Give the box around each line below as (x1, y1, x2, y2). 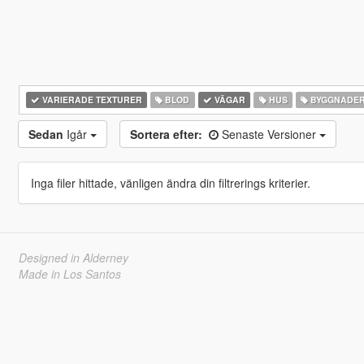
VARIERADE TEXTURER (39, 93, 142, 106)
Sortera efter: (129, 126, 202, 142)
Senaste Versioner (221, 126, 319, 142)
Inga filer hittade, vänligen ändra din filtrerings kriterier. (30, 175, 310, 191)
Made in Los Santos (18, 266, 121, 282)
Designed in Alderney (18, 249, 128, 266)
